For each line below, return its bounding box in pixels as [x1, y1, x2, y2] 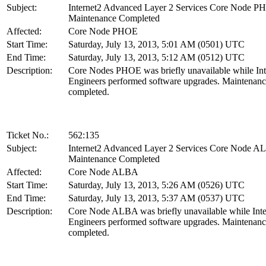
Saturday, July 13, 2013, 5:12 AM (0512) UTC [68, 52, 245, 62]
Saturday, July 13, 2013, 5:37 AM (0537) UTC [68, 192, 245, 203]
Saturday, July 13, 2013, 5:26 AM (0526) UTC [68, 179, 245, 190]
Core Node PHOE [68, 26, 138, 36]
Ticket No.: [7, 129, 49, 140]
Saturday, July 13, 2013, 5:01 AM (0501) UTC [68, 39, 245, 49]
